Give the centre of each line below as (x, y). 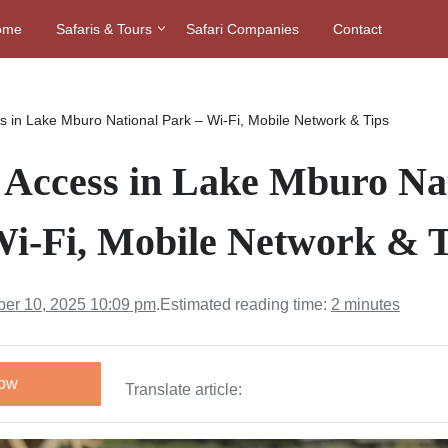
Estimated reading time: (245, 304)
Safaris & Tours (104, 29)
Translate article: (184, 389)
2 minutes (365, 304)
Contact (357, 29)
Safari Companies (242, 29)
